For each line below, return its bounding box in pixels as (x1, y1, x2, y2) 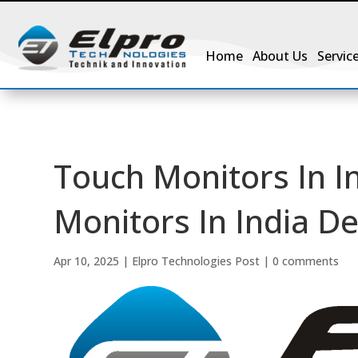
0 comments (272, 253, 340, 268)
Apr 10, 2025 (54, 253, 120, 268)
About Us (253, 47, 308, 65)
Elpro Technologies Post (132, 253, 261, 268)
